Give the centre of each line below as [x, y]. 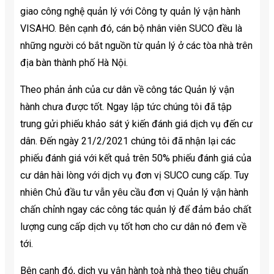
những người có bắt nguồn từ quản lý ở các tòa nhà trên [136, 45]
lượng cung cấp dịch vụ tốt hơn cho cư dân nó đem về [133, 226]
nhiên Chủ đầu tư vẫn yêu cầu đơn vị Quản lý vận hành [134, 192]
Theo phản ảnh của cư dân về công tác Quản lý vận [127, 89]
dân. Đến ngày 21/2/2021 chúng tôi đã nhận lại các [128, 141]
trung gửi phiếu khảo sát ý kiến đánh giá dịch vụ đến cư [136, 124]
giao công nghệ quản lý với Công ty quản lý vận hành [130, 11]
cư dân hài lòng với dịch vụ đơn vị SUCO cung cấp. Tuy [135, 175]
